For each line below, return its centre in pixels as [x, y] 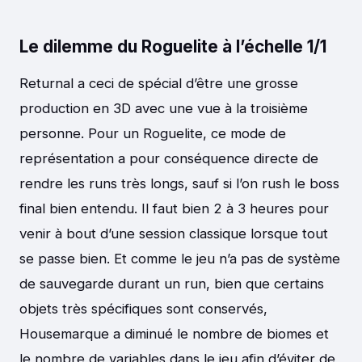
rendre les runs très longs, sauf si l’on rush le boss [179, 183]
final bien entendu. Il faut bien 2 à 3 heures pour [174, 208]
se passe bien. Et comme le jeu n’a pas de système [180, 258]
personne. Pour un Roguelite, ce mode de [153, 133]
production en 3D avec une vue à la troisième [164, 108]
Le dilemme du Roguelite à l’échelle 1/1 [173, 47]
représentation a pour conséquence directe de [169, 158]
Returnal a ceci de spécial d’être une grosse [159, 83]
